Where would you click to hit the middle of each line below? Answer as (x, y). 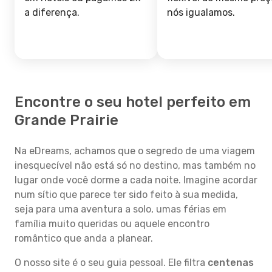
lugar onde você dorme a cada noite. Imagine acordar (136, 180)
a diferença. (52, 12)
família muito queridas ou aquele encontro (112, 224)
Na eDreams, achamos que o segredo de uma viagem (135, 151)
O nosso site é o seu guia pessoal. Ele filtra (111, 263)
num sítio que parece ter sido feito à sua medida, (126, 195)
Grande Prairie (66, 120)
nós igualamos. (201, 12)
